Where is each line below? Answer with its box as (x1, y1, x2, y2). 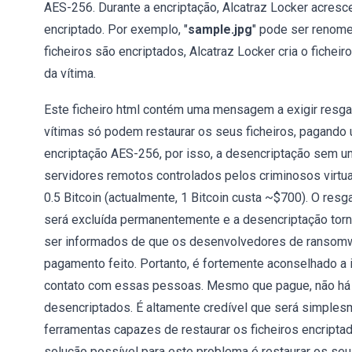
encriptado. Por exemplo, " (44, 22, 188, 37)
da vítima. (44, 66, 96, 81)
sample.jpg (188, 22, 252, 37)
